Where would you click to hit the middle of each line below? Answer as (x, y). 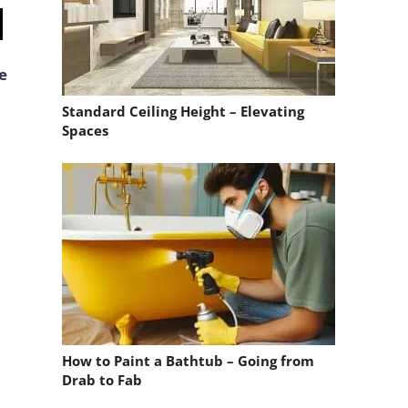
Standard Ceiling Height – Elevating (183, 112)
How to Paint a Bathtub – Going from (188, 361)
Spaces (85, 131)
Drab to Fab (102, 380)
